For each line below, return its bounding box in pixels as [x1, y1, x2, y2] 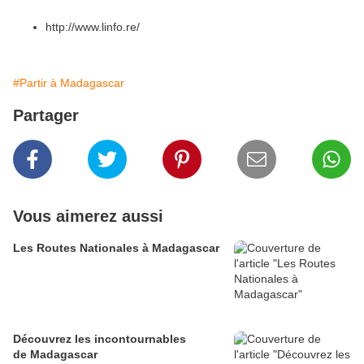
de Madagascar [13, 348, 97, 362]
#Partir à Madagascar [13, 76, 124, 90]
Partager [13, 106, 79, 125]
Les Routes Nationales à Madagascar [13, 241, 219, 255]
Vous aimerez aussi [13, 207, 163, 226]
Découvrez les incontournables [13, 332, 186, 346]
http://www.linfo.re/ [45, 20, 140, 34]
